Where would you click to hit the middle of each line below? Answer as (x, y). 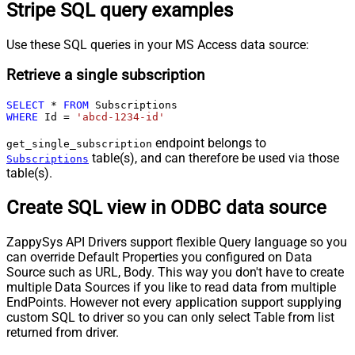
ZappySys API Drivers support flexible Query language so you (177, 242)
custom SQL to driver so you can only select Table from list (170, 317)
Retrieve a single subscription (106, 76)
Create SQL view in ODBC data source (166, 207)
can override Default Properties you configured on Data (159, 257)
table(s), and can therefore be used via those (214, 158)
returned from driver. (63, 332)
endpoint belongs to (209, 143)
